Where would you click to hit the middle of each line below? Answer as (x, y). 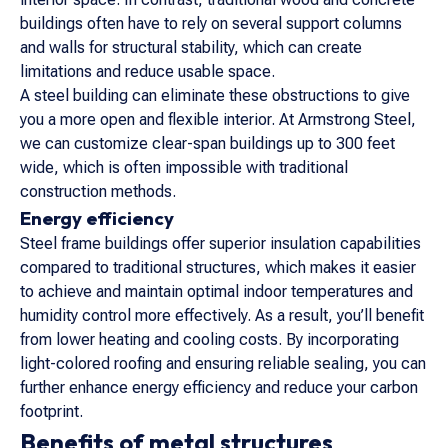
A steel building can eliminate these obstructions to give (215, 95)
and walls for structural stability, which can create (191, 47)
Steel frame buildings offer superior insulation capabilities (220, 243)
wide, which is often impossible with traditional (184, 167)
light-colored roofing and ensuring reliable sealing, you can (223, 363)
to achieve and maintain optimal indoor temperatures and (216, 291)
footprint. (51, 411)
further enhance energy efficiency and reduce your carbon (219, 387)
